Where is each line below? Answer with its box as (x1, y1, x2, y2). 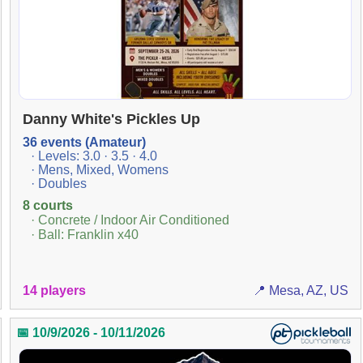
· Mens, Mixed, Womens (30, 163, 169, 177)
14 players (22, 283, 86, 297)
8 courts (22, 199, 73, 213)
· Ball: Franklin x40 (30, 228, 139, 242)
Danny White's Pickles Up (22, 111, 200, 128)
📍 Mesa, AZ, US (253, 283, 349, 297)
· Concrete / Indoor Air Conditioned (30, 213, 229, 228)
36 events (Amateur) (22, 135, 146, 150)
